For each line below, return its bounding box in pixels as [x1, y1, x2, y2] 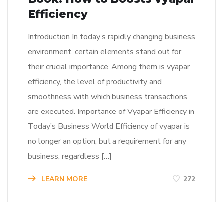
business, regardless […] [28, 151, 111, 162]
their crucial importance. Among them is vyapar [28, 61, 190, 73]
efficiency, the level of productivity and [28, 76, 162, 88]
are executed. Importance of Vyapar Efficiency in [28, 106, 194, 117]
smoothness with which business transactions [28, 91, 187, 103]
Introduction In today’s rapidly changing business [28, 31, 195, 43]
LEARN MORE [39, 174, 87, 184]
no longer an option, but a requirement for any [28, 136, 186, 147]
